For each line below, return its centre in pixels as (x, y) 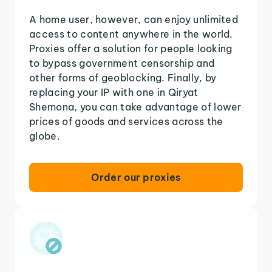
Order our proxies (136, 177)
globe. (45, 136)
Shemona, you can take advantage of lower (135, 107)
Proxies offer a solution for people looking (131, 48)
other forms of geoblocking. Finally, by (123, 77)
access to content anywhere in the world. (131, 34)
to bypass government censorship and (122, 63)
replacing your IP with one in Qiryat (114, 92)
